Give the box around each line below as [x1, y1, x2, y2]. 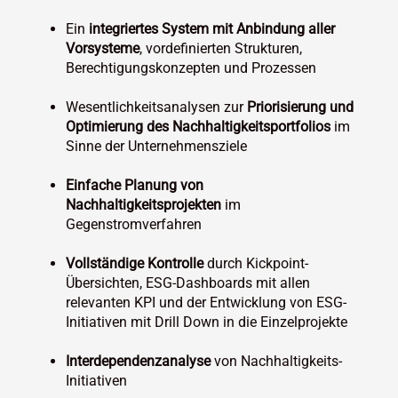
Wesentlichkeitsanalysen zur [66, 98, 248, 115]
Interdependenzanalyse [66, 352, 211, 370]
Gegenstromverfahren [66, 215, 203, 233]
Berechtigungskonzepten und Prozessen [66, 59, 317, 76]
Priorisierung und [247, 98, 354, 115]
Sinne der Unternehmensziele [66, 137, 248, 155]
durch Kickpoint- [203, 254, 309, 272]
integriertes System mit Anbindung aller [89, 20, 336, 37]
